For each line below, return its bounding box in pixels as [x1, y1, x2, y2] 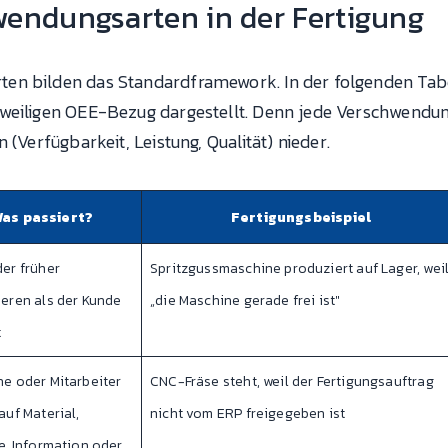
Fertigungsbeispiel [230, 207, 372, 229]
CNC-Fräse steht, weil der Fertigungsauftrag [150, 371, 434, 393]
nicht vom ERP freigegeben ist [150, 403, 346, 425]
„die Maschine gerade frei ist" [150, 290, 341, 312]
